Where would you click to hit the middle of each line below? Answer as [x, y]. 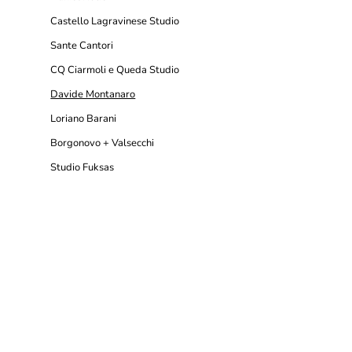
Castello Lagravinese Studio [115, 22]
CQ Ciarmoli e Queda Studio [115, 70]
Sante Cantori [82, 46]
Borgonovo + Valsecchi [103, 143]
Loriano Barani [84, 119]
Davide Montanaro [93, 95]
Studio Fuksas [82, 168]
